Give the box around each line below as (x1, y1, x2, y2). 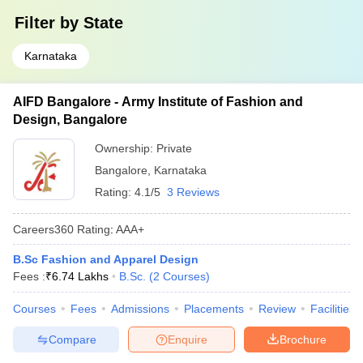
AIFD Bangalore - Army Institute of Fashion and (13, 95, 303, 109)
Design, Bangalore (13, 113, 127, 126)
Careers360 (13, 222, 74, 236)
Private (156, 142, 192, 155)
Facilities (310, 302, 355, 315)
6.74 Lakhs (52, 270, 109, 283)
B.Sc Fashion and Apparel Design (13, 253, 199, 266)
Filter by (15, 14, 83, 32)
